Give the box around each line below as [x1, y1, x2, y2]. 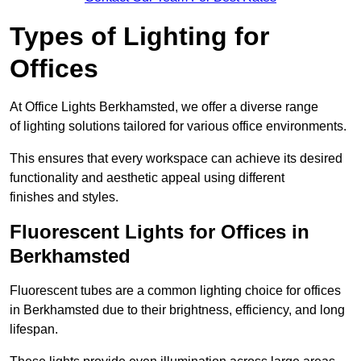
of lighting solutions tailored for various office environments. [10, 119, 346, 134]
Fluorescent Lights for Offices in [10, 221, 309, 243]
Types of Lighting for [10, 22, 269, 52]
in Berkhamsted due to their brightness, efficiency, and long [10, 303, 345, 317]
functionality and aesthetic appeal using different [10, 171, 284, 185]
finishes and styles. [10, 190, 118, 205]
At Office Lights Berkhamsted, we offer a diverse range [10, 100, 318, 114]
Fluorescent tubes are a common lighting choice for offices [10, 284, 341, 298]
